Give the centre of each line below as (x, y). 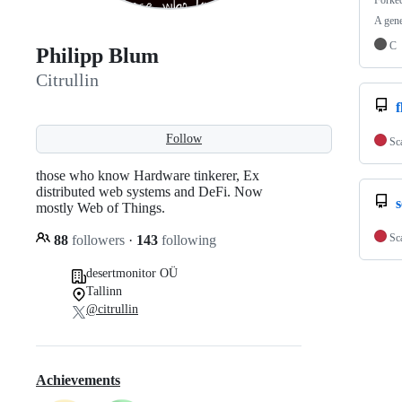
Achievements (78, 380)
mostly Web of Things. (100, 207)
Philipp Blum (97, 56)
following (187, 240)
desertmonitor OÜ (132, 273)
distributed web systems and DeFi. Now (149, 191)
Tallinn (104, 291)
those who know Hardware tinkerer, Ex (148, 175)
